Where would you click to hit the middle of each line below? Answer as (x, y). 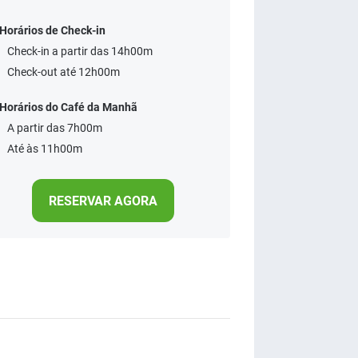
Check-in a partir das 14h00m (80, 51)
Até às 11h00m (45, 149)
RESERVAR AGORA (103, 201)
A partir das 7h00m (55, 128)
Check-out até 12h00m (64, 72)
